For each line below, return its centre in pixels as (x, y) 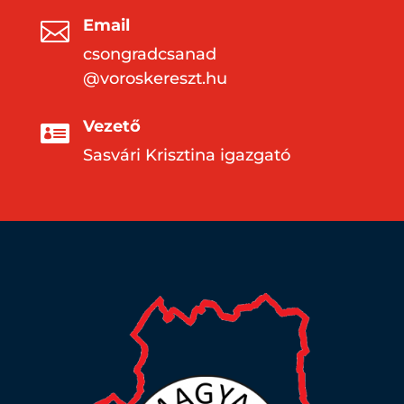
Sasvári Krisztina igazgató (186, 156)
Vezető (111, 127)
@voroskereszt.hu (155, 79)
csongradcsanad (149, 55)
